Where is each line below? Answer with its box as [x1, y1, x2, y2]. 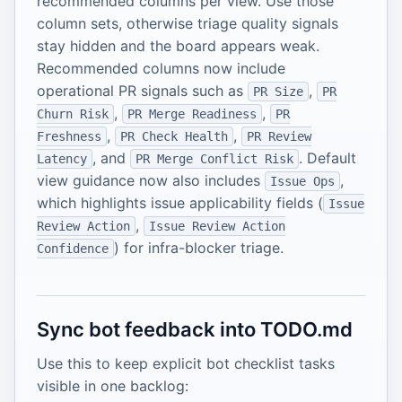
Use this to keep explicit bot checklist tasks [37, 354, 335, 373]
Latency [37, 152, 87, 167]
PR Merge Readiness [127, 107, 257, 122]
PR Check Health [119, 129, 228, 144]
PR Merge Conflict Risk [135, 152, 293, 167]
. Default [298, 149, 356, 168]
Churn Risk [37, 107, 109, 122]
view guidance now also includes [37, 171, 265, 190]
